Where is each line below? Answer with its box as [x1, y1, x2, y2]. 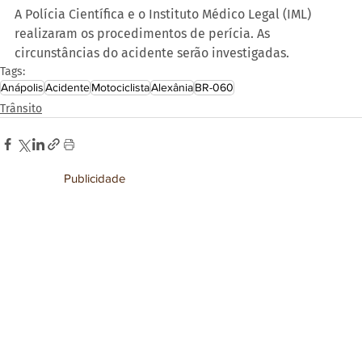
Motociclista [91, 80, 149, 94]
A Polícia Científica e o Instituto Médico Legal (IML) [15, 6, 314, 22]
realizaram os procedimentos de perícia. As [15, 25, 273, 41]
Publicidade [63, 170, 125, 185]
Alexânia [151, 80, 193, 94]
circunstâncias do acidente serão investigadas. [15, 44, 289, 61]
